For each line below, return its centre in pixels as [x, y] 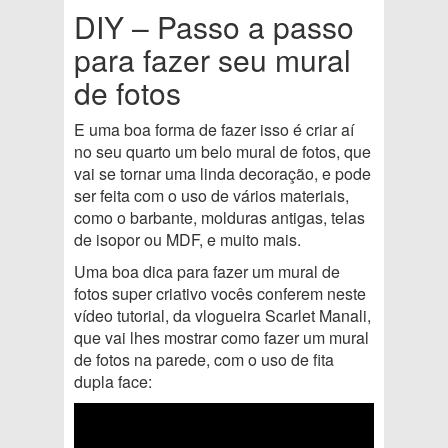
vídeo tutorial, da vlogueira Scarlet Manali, [222, 316]
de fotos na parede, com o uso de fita [204, 360]
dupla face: [113, 382]
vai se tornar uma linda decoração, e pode [222, 174]
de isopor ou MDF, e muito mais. [187, 240]
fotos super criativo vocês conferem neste [220, 294]
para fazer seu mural [212, 60]
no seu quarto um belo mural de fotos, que [222, 152]
